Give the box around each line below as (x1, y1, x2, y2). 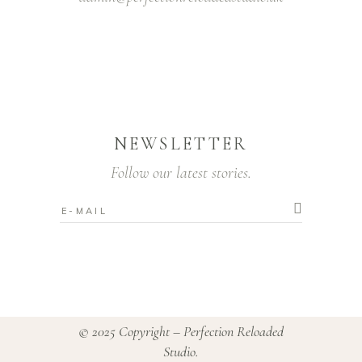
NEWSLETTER (113, 133, 249, 154)
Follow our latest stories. (111, 163, 251, 183)
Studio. (163, 343, 199, 360)
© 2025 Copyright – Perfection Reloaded (78, 322, 284, 340)
